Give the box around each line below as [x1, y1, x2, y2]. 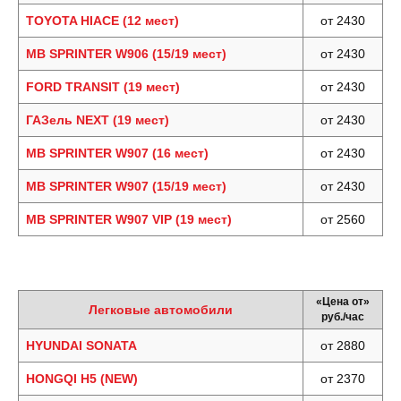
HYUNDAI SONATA [26, 338, 137, 353]
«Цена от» [316, 295, 370, 308]
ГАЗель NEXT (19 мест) [26, 113, 169, 127]
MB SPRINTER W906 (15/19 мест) [26, 47, 226, 61]
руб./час [321, 311, 364, 323]
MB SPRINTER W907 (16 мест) [26, 146, 209, 160]
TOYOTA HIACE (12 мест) [26, 13, 179, 28]
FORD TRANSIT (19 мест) [26, 80, 180, 94]
